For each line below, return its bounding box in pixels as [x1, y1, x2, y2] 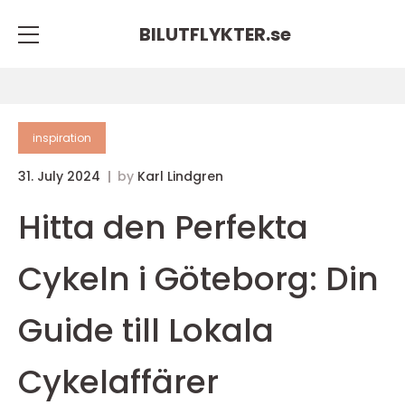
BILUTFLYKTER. [139, 21, 270, 47]
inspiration [33, 130, 91, 146]
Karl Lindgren [137, 167, 223, 185]
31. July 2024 [18, 167, 104, 185]
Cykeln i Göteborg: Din [18, 256, 379, 302]
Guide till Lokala [18, 307, 274, 353]
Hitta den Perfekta [18, 204, 308, 250]
